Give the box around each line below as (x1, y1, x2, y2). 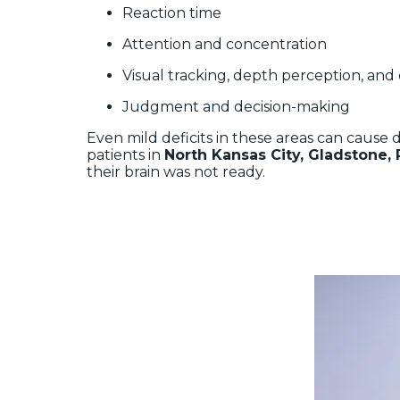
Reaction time (122, 4, 221, 21)
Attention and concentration (122, 35, 327, 53)
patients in (87, 146, 164, 163)
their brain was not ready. (87, 162, 265, 180)
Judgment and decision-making (122, 97, 350, 115)
